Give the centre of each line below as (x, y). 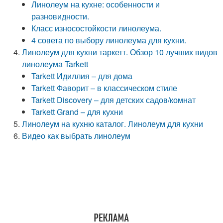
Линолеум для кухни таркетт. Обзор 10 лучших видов (120, 52)
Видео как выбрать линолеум (76, 136)
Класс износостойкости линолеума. (97, 28)
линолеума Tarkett (55, 64)
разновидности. (60, 16)
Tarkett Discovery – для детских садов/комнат (114, 100)
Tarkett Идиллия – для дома (82, 76)
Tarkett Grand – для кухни (77, 112)
